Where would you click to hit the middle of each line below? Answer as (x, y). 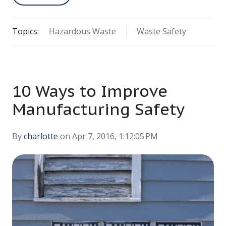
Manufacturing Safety (98, 109)
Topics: (25, 32)
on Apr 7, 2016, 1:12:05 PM (108, 136)
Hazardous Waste (82, 32)
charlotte (41, 136)
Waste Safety (161, 32)
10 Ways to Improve (90, 91)
